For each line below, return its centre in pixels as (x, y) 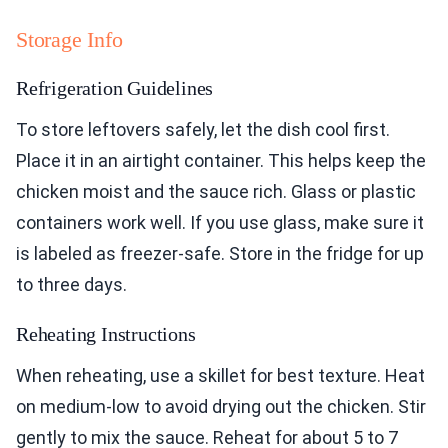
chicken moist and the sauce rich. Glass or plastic (216, 191)
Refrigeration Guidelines (115, 87)
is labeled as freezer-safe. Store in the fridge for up (220, 253)
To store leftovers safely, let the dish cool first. (203, 129)
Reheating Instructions (106, 333)
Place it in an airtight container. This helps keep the (221, 160)
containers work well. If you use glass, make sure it (220, 222)
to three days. (71, 284)
